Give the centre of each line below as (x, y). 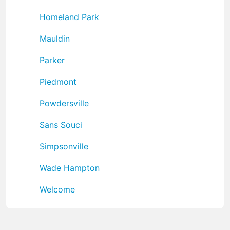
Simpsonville (64, 146)
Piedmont (58, 81)
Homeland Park (69, 17)
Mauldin (55, 38)
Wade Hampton (70, 168)
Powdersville (64, 103)
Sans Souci (61, 124)
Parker (52, 60)
